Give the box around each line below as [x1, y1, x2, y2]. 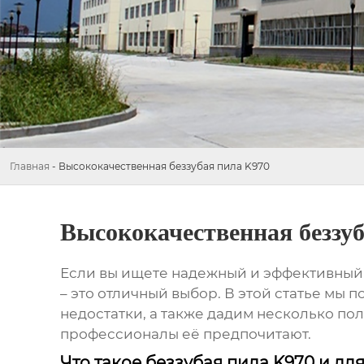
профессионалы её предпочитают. [59, 326, 311, 343]
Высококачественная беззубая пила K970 [58, 160, 270, 172]
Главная [10, 160, 50, 172]
